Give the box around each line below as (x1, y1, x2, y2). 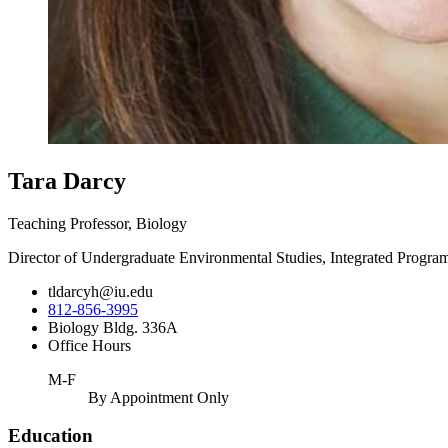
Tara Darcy (8, 167, 126, 194)
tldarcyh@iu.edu (48, 282, 153, 300)
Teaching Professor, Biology (8, 214, 187, 232)
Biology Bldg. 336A (48, 318, 178, 336)
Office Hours (48, 336, 131, 354)
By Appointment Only (88, 388, 229, 406)
